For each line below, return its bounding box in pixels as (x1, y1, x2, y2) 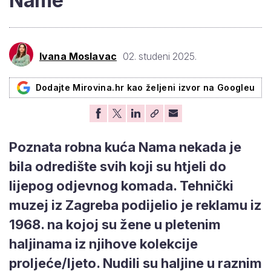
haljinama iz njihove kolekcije (9, 235, 198, 252)
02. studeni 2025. (122, 50, 197, 63)
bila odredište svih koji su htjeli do (9, 158, 226, 174)
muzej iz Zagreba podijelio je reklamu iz (9, 197, 261, 213)
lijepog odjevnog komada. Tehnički (9, 177, 233, 194)
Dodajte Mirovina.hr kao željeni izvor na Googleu (35, 82, 255, 93)
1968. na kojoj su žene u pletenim (9, 216, 221, 232)
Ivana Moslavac (39, 50, 117, 63)
